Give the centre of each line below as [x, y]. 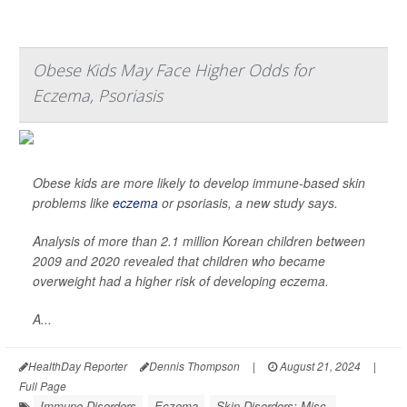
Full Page [43, 386]
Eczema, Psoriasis [98, 96]
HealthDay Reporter [78, 366]
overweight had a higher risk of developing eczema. [181, 281]
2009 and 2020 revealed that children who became [179, 261]
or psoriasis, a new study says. [248, 203]
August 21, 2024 [319, 366]
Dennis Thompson [194, 366]
